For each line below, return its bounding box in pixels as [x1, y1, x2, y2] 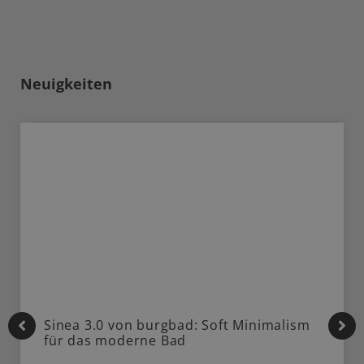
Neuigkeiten [20, 74, 112, 94]
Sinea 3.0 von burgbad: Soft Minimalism [44, 316, 310, 335]
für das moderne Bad [44, 331, 187, 350]
